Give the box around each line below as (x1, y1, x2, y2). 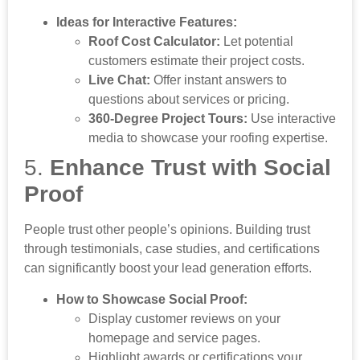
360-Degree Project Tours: (88, 112, 247, 126)
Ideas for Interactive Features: (56, 15, 237, 30)
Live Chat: (88, 73, 150, 88)
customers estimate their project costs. (88, 54, 305, 68)
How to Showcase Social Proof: (56, 292, 247, 306)
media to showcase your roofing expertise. (88, 131, 328, 145)
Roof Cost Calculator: (88, 35, 220, 49)
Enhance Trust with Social (50, 155, 331, 181)
